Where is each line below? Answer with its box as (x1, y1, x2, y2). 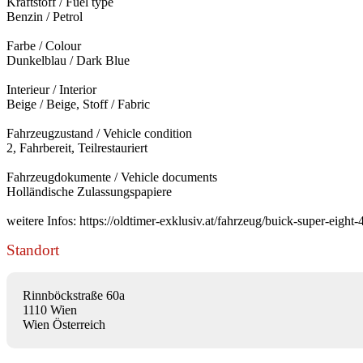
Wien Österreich (23, 317, 105, 331)
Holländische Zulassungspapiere (6, 184, 172, 199)
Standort (6, 241, 59, 258)
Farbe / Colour (6, 38, 81, 53)
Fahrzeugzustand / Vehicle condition (6, 126, 192, 140)
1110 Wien (23, 302, 77, 317)
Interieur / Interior (6, 82, 96, 96)
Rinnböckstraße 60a (23, 288, 125, 302)
